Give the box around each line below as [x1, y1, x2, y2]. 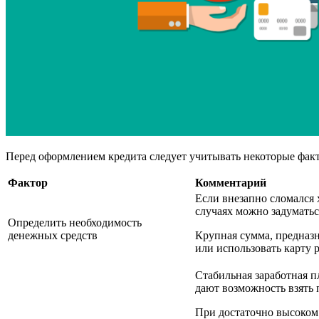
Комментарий [195, 176, 266, 189]
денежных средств [8, 229, 98, 241]
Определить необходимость [8, 216, 142, 229]
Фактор [8, 176, 48, 189]
